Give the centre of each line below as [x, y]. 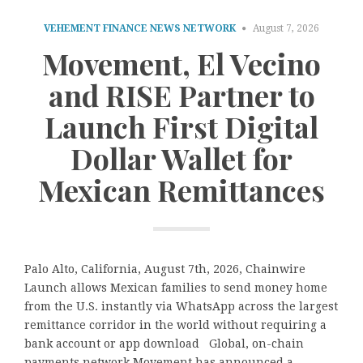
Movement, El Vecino [181, 63]
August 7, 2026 [286, 29]
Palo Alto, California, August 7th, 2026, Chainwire [165, 269]
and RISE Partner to [181, 94]
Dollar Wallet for [181, 158]
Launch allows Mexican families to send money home [176, 288]
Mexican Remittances [181, 189]
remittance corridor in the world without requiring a [175, 325]
